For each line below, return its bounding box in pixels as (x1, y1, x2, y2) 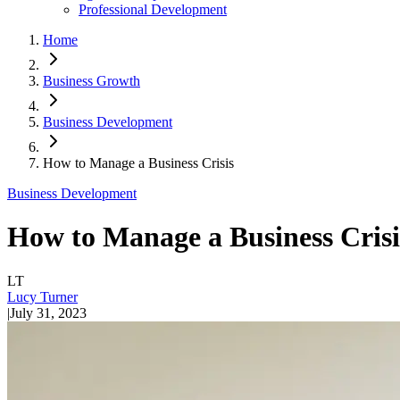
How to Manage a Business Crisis (43, 155, 234, 171)
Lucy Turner (7, 288, 78, 304)
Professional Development (79, 2, 227, 17)
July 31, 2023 (10, 304, 87, 321)
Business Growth (43, 73, 140, 88)
